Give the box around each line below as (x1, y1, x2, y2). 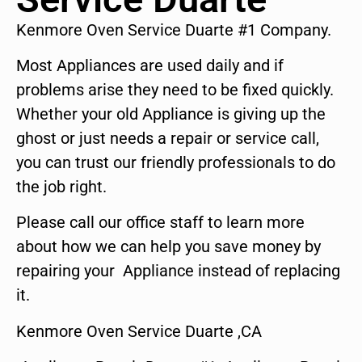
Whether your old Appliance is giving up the (16, 104, 326, 124)
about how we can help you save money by (16, 237, 321, 257)
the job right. (16, 177, 107, 197)
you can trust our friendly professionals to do (16, 153, 335, 173)
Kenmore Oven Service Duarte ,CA (16, 321, 262, 341)
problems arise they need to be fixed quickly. (16, 80, 334, 100)
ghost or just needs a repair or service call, (16, 128, 319, 149)
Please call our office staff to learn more (16, 213, 305, 233)
